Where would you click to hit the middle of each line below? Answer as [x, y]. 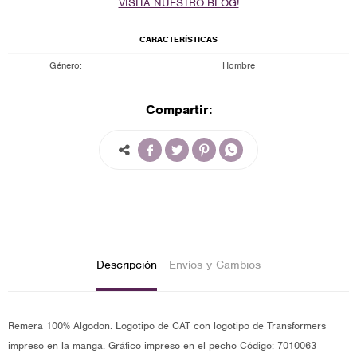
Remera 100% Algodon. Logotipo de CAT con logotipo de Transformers [167, 325]
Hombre [238, 65]
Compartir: [178, 109]
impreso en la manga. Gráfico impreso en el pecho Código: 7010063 [162, 345]
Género [65, 65]
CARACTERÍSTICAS [178, 39]
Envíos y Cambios [215, 264]
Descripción [127, 264]
